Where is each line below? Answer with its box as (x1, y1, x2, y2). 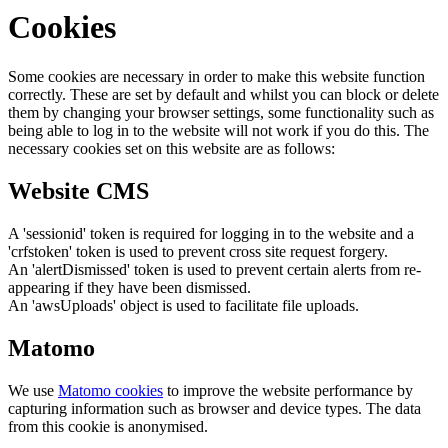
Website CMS (8, 177, 149, 204)
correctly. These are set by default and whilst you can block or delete (8, 85, 439, 103)
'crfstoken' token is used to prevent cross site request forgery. (8, 242, 388, 260)
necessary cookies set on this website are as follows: (8, 139, 335, 157)
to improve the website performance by (163, 381, 413, 399)
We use (8, 381, 58, 399)
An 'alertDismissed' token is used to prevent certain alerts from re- (8, 260, 421, 278)
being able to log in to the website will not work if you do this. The (8, 121, 429, 139)
